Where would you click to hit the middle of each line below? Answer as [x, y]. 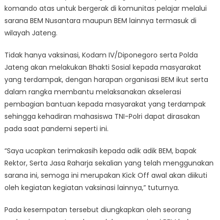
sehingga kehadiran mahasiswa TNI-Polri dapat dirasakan [102, 116]
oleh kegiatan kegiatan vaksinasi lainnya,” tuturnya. [92, 187]
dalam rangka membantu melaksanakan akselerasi [93, 92]
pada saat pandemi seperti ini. [56, 128]
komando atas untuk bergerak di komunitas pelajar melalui [105, 8]
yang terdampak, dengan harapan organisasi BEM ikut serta [106, 79]
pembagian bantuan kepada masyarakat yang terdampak [105, 104]
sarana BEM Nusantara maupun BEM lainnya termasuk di [100, 20]
